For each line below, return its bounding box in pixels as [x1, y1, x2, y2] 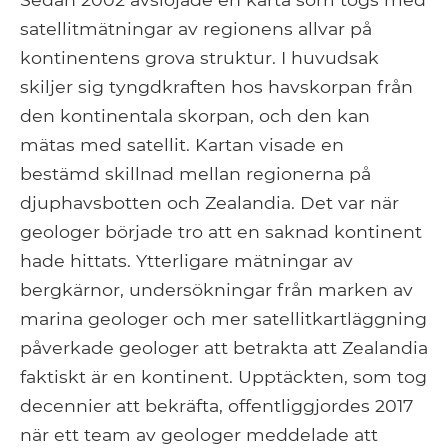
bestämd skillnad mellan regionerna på [20, 163, 371, 185]
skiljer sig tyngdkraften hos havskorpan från [20, 76, 413, 98]
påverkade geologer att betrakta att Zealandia [20, 337, 428, 359]
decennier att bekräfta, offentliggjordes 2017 [20, 395, 413, 417]
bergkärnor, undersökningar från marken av [20, 279, 413, 301]
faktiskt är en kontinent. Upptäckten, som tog [20, 366, 427, 388]
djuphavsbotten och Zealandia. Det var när [20, 192, 399, 214]
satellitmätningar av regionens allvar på [20, 18, 372, 40]
